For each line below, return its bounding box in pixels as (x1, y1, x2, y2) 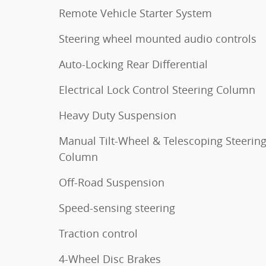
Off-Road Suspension (59, 175, 164, 189)
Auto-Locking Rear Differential (59, 56, 208, 71)
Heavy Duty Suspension (59, 107, 176, 122)
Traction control (59, 226, 138, 240)
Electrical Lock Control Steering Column (59, 82, 255, 97)
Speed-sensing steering (59, 200, 175, 215)
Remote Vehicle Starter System (59, 5, 212, 20)
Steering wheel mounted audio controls (59, 31, 256, 46)
